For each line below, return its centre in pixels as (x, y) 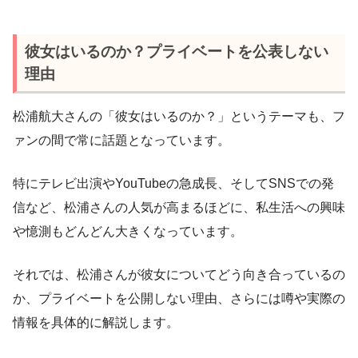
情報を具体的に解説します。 (96, 322)
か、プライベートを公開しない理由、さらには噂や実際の (179, 298)
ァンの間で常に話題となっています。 (121, 140)
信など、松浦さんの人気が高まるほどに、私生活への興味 (179, 207)
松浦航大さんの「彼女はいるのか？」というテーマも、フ (179, 116)
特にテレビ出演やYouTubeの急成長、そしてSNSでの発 (173, 183)
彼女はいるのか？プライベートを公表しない (176, 51)
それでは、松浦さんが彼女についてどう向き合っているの (179, 274)
